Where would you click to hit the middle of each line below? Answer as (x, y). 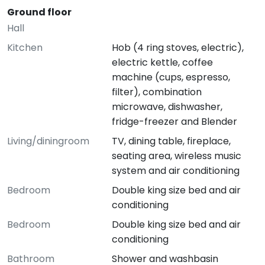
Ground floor (39, 12)
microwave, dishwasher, (167, 107)
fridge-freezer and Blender (174, 122)
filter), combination (156, 92)
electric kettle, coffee (162, 62)
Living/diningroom (48, 141)
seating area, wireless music (176, 156)
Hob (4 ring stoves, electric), (177, 48)
